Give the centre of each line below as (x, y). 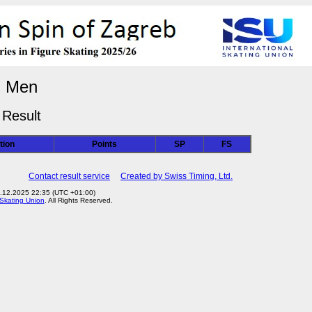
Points (104, 144)
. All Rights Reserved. (78, 200)
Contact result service (69, 176)
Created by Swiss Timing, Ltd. (177, 176)
